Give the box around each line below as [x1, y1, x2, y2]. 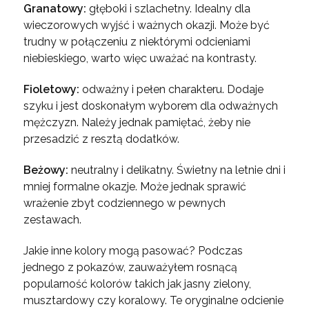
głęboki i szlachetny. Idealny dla [86, 1, 250, 15]
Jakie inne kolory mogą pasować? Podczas [23, 243, 243, 257]
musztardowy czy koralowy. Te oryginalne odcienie [23, 293, 283, 307]
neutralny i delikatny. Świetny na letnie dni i [68, 163, 286, 177]
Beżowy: [23, 163, 68, 177]
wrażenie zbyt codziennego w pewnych [23, 196, 226, 210]
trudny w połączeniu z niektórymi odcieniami [23, 34, 250, 48]
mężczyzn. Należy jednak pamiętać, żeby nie [23, 115, 250, 129]
